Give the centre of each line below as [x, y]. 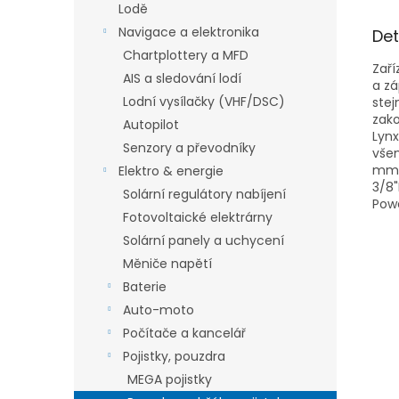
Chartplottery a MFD [186, 55]
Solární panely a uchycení [204, 240]
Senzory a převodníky [189, 148]
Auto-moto [159, 310]
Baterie [145, 287]
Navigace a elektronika [189, 32]
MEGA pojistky [170, 379]
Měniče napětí [167, 264]
